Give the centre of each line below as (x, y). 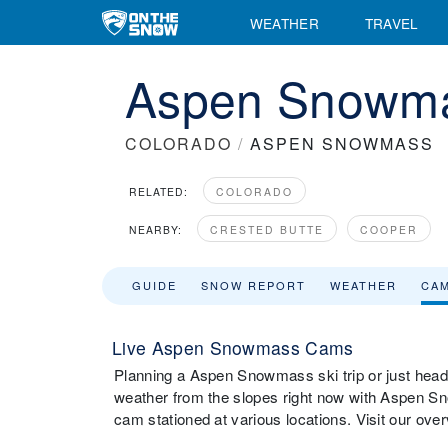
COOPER (389, 229)
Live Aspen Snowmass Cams (233, 347)
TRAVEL (391, 22)
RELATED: (158, 191)
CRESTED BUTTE (267, 229)
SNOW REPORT (253, 285)
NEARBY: (155, 229)
